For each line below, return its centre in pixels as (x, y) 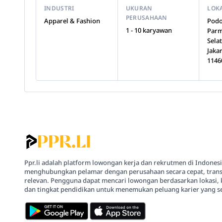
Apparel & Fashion (72, 21)
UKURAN (139, 8)
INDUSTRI (59, 8)
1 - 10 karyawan (149, 30)
